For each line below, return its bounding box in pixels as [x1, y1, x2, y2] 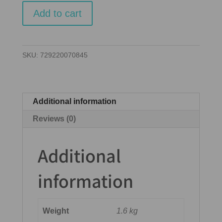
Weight [43, 207, 69, 216]
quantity [21, 16, 50, 25]
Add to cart [33, 8, 82, 19]
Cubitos [21, 3, 49, 12]
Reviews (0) [32, 114, 76, 123]
